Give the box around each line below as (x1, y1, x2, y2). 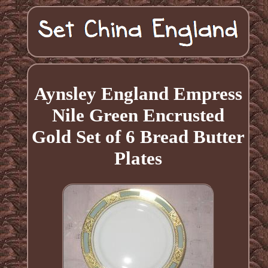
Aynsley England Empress (33, 83, 242, 104)
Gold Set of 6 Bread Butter (31, 126, 245, 147)
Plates (114, 147, 162, 169)
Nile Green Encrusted (51, 104, 224, 126)
